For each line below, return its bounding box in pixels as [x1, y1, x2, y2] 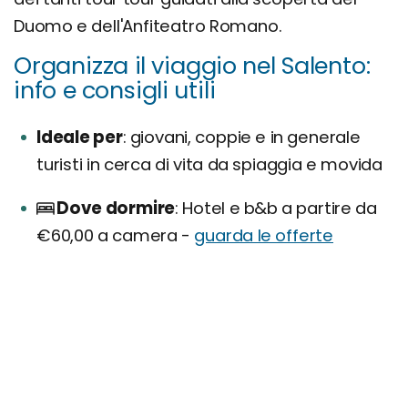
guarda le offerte [194, 223, 334, 247]
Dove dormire [56, 196, 176, 219]
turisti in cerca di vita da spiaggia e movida [36, 152, 382, 176]
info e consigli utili [14, 73, 216, 107]
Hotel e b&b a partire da [178, 196, 377, 219]
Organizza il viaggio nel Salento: [14, 48, 371, 82]
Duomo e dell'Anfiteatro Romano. [14, 14, 282, 37]
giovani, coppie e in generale [126, 125, 361, 148]
